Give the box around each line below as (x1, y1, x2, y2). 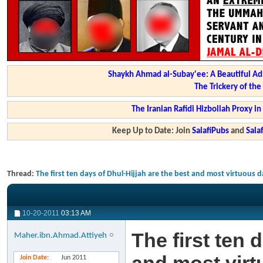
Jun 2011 (61, 254, 86, 261)
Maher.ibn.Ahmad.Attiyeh (14, 231, 107, 240)
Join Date (20, 254, 47, 261)
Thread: (7, 170, 36, 178)
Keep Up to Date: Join (112, 127, 193, 136)
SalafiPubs (192, 127, 230, 136)
